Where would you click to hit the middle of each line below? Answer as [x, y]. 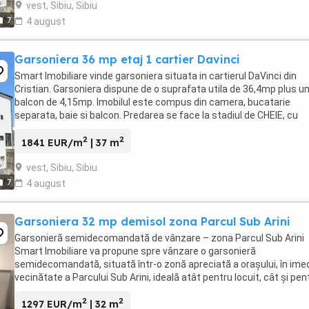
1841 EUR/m [52, 142]
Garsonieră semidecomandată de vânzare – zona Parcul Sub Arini [159, 238]
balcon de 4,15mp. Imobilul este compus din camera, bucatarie [152, 102]
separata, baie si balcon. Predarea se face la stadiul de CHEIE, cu [156, 115]
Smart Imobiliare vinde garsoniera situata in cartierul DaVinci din [156, 76]
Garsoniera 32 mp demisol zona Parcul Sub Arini [152, 221]
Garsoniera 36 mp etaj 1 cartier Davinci [127, 59]
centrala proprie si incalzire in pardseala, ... [107, 128]
